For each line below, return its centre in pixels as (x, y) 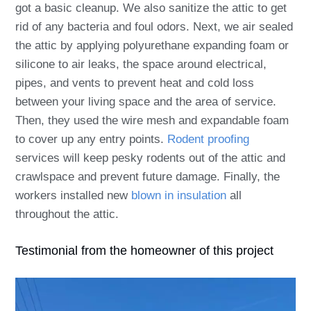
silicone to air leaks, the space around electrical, (141, 64)
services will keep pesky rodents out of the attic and (150, 158)
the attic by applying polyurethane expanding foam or (152, 45)
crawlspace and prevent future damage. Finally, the (148, 176)
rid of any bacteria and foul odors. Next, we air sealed (154, 26)
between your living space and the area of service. (146, 101)
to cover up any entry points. (90, 139)
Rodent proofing (208, 139)
